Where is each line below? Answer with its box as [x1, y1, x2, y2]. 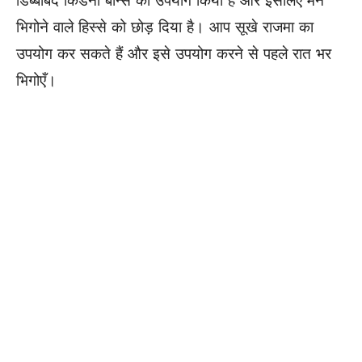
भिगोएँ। [16, 71, 57, 90]
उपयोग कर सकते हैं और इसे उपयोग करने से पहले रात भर [16, 44, 331, 64]
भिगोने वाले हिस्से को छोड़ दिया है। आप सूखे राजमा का [16, 18, 314, 37]
